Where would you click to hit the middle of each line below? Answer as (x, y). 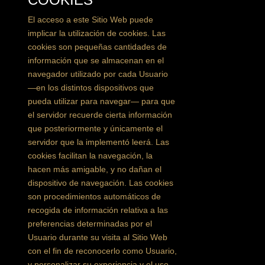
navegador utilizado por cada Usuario (98, 74)
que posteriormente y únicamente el (96, 128)
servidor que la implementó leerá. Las (99, 142)
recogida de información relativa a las (98, 210)
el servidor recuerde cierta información (100, 115)
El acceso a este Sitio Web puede (91, 20)
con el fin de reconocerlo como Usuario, (103, 251)
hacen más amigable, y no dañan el (95, 169)
